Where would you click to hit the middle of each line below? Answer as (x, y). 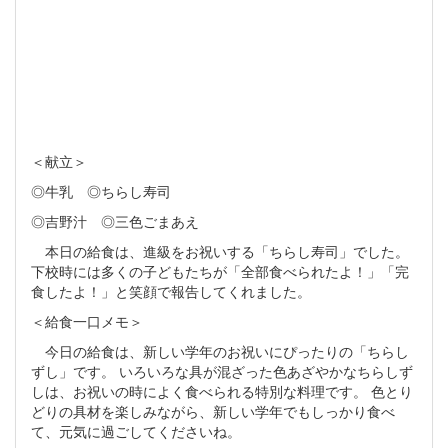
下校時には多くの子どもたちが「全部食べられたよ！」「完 (220, 270)
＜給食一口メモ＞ (87, 320)
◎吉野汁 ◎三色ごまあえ (115, 220)
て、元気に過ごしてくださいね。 (136, 430)
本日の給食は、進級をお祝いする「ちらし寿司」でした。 (220, 250)
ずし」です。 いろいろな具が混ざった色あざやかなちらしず (222, 370)
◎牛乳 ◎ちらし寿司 (101, 190)
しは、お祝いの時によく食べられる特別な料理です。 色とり (222, 390)
